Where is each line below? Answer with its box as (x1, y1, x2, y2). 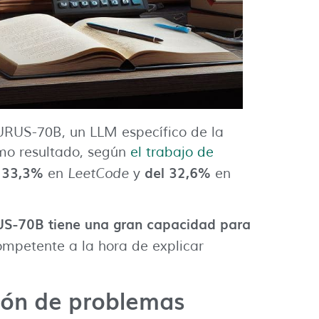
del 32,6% (145, 162, 211, 182)
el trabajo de (130, 143, 214, 161)
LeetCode (68, 164, 129, 182)
